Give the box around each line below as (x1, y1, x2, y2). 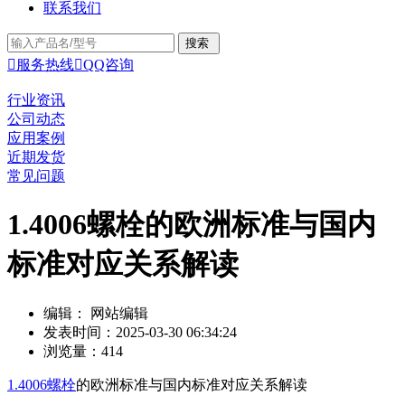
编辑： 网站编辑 (43, 305, 148, 321)
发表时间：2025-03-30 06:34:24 (43, 324, 237, 340)
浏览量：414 (43, 343, 123, 359)
